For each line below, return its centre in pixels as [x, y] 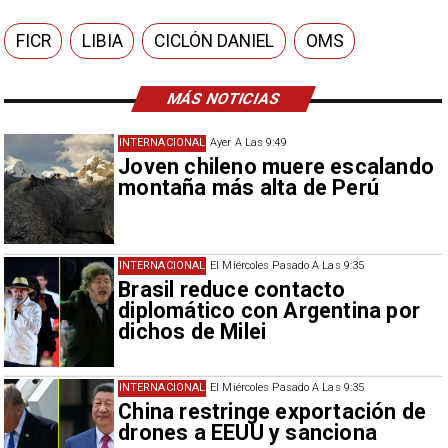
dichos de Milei [192, 331]
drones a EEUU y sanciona [248, 433]
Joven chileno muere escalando [276, 167]
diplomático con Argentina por [269, 310]
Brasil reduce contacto [232, 289]
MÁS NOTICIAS [223, 98]
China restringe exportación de [272, 412]
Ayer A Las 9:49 [248, 143]
